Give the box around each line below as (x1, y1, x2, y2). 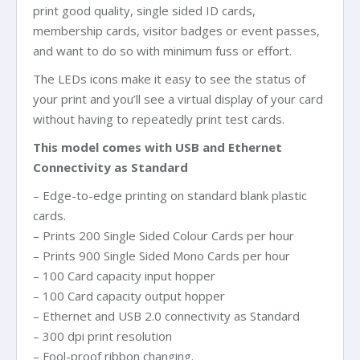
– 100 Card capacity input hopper (33, 268, 215, 284)
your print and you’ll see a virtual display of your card (33, 91, 323, 107)
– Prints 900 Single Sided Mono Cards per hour (33, 247, 290, 264)
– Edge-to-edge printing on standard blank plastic (33, 187, 307, 203)
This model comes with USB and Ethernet (33, 139, 282, 155)
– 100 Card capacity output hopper (33, 288, 225, 304)
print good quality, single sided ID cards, (33, 2, 256, 18)
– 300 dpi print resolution (33, 328, 172, 344)
